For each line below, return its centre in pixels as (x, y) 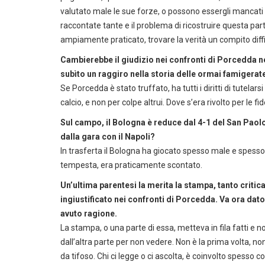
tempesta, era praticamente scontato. (131, 165)
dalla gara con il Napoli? (108, 137)
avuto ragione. (89, 214)
